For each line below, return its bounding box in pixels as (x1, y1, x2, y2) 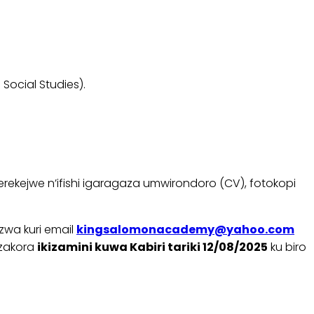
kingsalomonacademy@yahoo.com (76, 221, 294, 238)
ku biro (268, 239, 306, 256)
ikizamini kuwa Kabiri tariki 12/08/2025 (37, 239, 268, 256)
